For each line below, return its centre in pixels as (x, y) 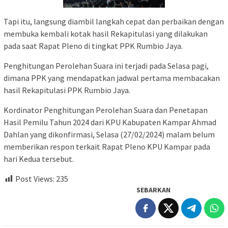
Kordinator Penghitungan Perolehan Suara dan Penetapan (106, 110)
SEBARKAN (153, 190)
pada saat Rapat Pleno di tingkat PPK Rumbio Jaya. (93, 46)
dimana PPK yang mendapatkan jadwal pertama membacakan (112, 78)
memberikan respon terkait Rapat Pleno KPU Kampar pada (107, 146)
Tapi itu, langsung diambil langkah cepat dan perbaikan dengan (114, 21)
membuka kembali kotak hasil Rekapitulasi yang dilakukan (106, 33)
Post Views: (35, 178)
